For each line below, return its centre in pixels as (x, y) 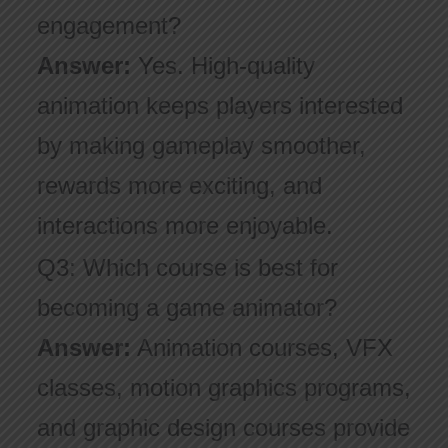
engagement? (108, 26)
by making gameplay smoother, (201, 146)
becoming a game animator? (186, 308)
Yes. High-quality (222, 66)
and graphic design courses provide (223, 428)
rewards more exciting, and (179, 186)
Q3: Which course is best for (187, 268)
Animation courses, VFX (261, 348)
